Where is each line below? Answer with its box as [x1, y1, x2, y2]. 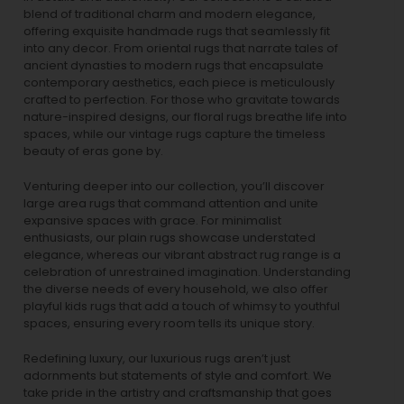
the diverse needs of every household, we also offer [23, 280, 328, 297]
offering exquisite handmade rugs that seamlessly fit [23, 23, 330, 39]
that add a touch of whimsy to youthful [116, 298, 340, 314]
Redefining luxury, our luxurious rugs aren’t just [23, 350, 290, 366]
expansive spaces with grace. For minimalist [23, 212, 281, 228]
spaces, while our [23, 125, 129, 142]
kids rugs [65, 298, 116, 314]
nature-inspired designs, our [23, 108, 194, 124]
